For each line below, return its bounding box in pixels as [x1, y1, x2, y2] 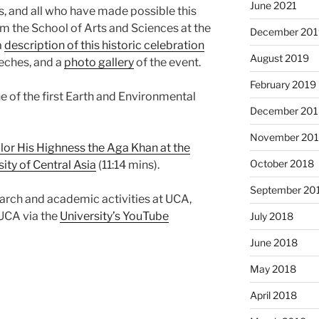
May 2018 [249, 263, 296, 276]
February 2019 [249, 78, 316, 91]
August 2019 [249, 52, 309, 65]
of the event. [134, 55, 201, 69]
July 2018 [249, 210, 293, 223]
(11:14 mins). [96, 157, 159, 172]
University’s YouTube [60, 209, 169, 223]
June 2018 [249, 236, 298, 249]
